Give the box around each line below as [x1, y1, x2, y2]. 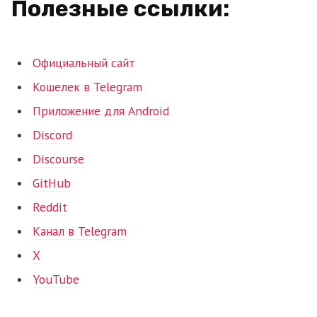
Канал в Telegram [33, 222, 127, 239]
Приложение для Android [33, 102, 169, 119]
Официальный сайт [33, 54, 135, 71]
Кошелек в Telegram [33, 78, 142, 95]
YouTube [33, 270, 79, 287]
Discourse [33, 150, 84, 167]
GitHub [33, 174, 71, 191]
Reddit [33, 198, 67, 215]
